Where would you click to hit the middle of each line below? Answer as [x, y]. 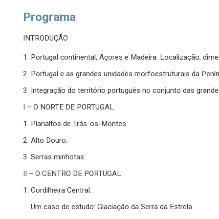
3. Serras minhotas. [55, 157]
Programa [50, 17]
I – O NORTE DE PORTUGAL [69, 107]
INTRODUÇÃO [46, 38]
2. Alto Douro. [45, 141]
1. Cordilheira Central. [57, 190]
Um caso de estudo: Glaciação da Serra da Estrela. [109, 207]
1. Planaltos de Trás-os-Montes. [76, 124]
